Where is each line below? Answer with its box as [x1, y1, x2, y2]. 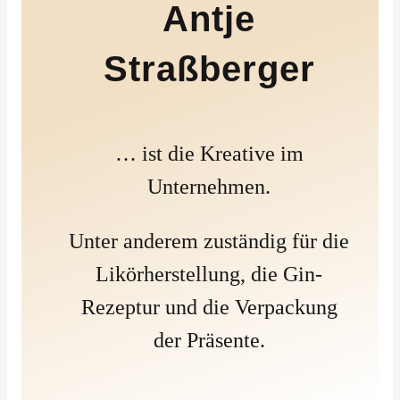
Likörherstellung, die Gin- [96, 262, 322, 287]
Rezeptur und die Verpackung [80, 296, 337, 320]
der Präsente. [153, 329, 265, 353]
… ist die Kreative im [114, 141, 304, 165]
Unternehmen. [147, 174, 271, 198]
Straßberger [103, 48, 315, 88]
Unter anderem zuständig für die [69, 229, 349, 254]
